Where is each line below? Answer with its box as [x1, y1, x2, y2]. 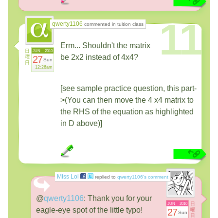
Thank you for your [86, 194, 152, 202]
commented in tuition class [83, 21, 144, 27]
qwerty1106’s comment [117, 174, 168, 180]
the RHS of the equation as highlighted [60, 107, 194, 116]
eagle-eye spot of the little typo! [36, 205, 143, 214]
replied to [93, 174, 117, 180]
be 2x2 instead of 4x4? [60, 53, 138, 61]
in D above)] [60, 119, 102, 127]
